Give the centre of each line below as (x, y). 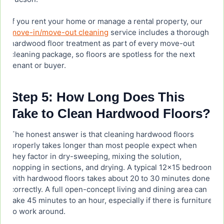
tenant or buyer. (38, 65)
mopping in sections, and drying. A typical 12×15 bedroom (112, 167)
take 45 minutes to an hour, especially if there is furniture (111, 200)
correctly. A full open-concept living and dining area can (108, 189)
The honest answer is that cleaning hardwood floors (102, 134)
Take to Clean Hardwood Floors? (110, 114)
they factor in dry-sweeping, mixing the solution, (96, 156)
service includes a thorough (159, 32)
